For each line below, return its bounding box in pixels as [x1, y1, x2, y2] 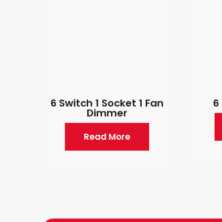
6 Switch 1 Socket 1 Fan [50, 96, 164, 110]
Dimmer [86, 106, 127, 120]
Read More [83, 130, 130, 143]
